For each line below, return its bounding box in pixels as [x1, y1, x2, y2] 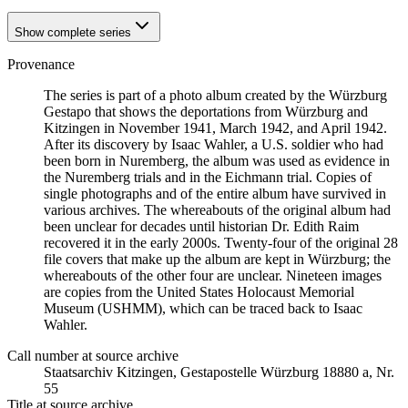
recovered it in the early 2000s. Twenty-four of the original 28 [44, 235, 398, 250]
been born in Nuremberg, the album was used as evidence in [44, 153, 390, 168]
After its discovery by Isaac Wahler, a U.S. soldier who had [44, 137, 383, 152]
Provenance [7, 56, 75, 72]
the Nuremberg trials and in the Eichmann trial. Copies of [44, 169, 372, 185]
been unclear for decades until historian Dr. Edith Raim [44, 219, 359, 234]
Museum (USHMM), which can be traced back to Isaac [44, 301, 362, 316]
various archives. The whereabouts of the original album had [44, 202, 391, 218]
